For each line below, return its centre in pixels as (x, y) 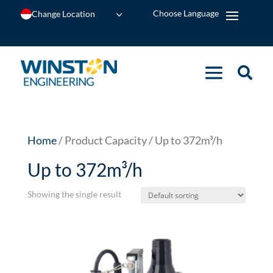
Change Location (63, 14)
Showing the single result (74, 194)
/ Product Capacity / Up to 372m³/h (139, 140)
